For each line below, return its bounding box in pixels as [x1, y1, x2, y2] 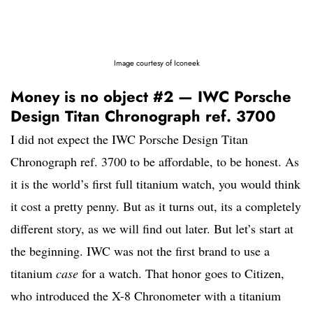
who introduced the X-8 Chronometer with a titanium [10, 287, 281, 305]
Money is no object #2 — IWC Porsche [10, 85, 291, 108]
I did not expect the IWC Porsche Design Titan [10, 131, 248, 148]
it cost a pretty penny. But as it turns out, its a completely [10, 198, 301, 215]
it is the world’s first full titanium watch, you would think [10, 175, 300, 193]
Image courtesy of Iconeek [113, 57, 200, 69]
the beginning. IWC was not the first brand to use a [10, 242, 270, 260]
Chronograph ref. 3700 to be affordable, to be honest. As [10, 153, 299, 170]
